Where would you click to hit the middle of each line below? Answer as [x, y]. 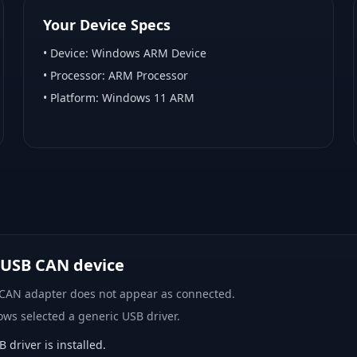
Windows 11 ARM [149, 98]
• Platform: [71, 98]
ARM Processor [149, 75]
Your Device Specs [107, 25]
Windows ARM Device [149, 53]
